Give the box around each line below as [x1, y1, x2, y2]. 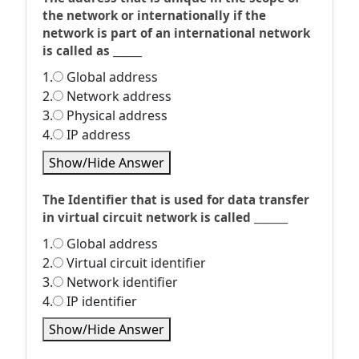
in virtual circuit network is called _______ [42, 209, 288, 225]
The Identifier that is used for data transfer [42, 192, 309, 208]
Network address [63, 87, 171, 105]
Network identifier [63, 273, 178, 291]
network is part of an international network [42, 25, 310, 41]
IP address [63, 126, 131, 143]
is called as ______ [42, 42, 142, 58]
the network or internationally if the [42, 7, 266, 23]
